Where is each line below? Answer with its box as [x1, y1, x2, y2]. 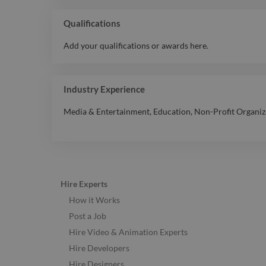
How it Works [69, 195, 120, 205]
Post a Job [69, 211, 106, 221]
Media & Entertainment [64, 106, 150, 117]
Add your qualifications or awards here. [64, 40, 208, 51]
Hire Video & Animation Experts [69, 227, 188, 237]
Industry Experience [64, 84, 145, 95]
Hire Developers [69, 243, 129, 254]
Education [153, 106, 191, 117]
